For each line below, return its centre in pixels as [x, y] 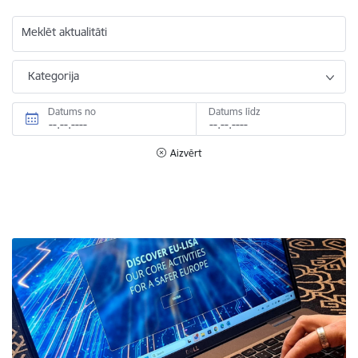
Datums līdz [234, 111]
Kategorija [54, 76]
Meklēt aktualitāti [64, 32]
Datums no [72, 111]
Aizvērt [186, 153]
